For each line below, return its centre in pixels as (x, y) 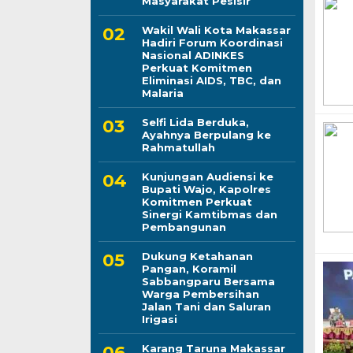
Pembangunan (184, 227)
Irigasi (159, 319)
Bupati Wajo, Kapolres (206, 189)
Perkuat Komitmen (197, 67)
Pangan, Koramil (189, 268)
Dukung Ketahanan (197, 256)
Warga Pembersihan (200, 294)
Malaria (162, 93)
